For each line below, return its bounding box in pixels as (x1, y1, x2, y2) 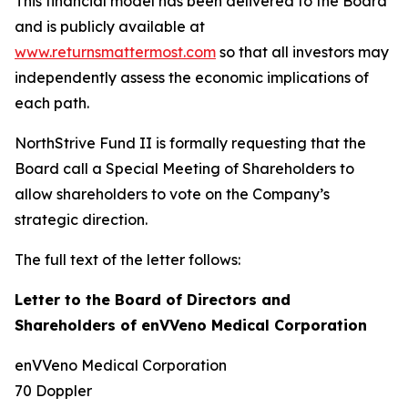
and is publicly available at (15, 17, 205, 36)
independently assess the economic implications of (15, 68, 369, 87)
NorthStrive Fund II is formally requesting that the (15, 134, 366, 152)
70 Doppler (15, 382, 92, 400)
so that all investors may (216, 43, 389, 61)
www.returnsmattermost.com (15, 43, 216, 61)
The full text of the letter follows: (15, 250, 240, 269)
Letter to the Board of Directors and (15, 291, 291, 309)
